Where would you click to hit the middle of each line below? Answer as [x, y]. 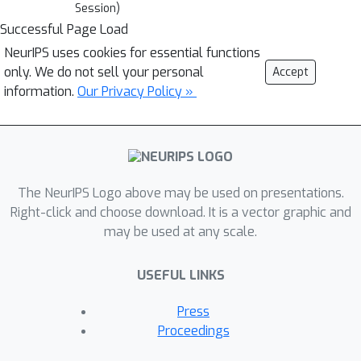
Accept [290, 72]
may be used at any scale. [180, 232]
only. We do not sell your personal [104, 72]
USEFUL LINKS [180, 276]
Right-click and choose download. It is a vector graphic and [180, 213]
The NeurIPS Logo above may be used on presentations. [180, 193]
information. [41, 91]
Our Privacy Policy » [137, 91]
